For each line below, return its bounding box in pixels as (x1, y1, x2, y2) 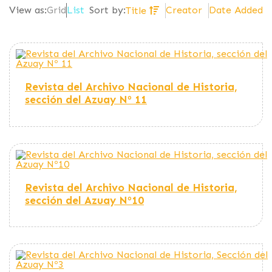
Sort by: (89, 4, 126, 16)
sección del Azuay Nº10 (25, 193, 144, 207)
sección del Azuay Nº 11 (25, 92, 147, 106)
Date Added (209, 4, 263, 16)
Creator (166, 4, 202, 16)
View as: (9, 4, 47, 16)
